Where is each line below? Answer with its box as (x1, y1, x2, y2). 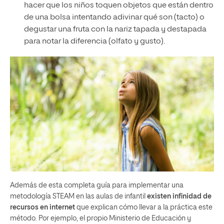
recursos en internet (10, 203, 75, 211)
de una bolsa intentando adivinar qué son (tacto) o (23, 13, 204, 21)
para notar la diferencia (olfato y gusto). (23, 37, 165, 45)
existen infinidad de (147, 192, 211, 200)
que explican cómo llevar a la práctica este (75, 203, 212, 211)
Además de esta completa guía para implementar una (10, 181, 183, 189)
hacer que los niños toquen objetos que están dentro (23, 1, 213, 9)
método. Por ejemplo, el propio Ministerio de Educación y (10, 214, 191, 222)
